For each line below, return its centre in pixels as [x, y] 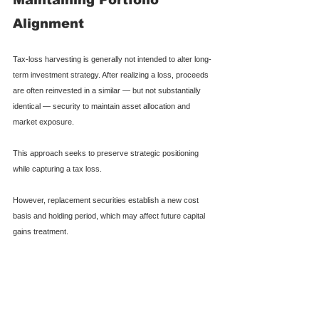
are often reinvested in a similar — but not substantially [108, 90]
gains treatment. [41, 231]
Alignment [48, 23]
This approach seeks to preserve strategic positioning [107, 153]
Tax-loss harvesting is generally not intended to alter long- [112, 59]
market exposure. [43, 121]
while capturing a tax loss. [57, 168]
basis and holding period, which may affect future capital [110, 215]
